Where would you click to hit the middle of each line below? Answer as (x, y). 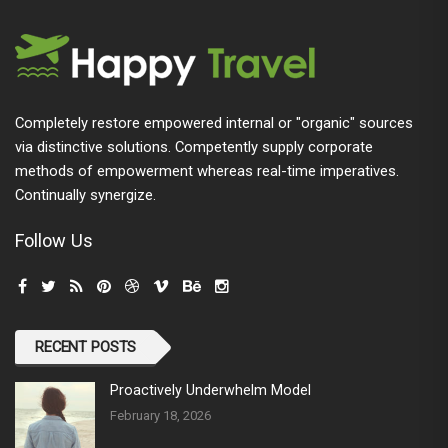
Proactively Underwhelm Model (210, 390)
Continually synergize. (85, 195)
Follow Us (54, 241)
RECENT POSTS (86, 347)
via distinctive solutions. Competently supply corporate (194, 147)
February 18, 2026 (160, 416)
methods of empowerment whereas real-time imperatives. (207, 171)
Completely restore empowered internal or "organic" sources (214, 123)
